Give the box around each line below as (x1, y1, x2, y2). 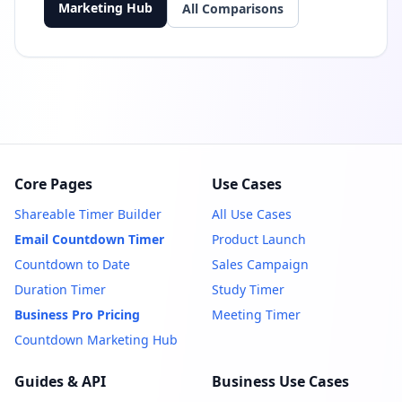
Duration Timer (14, 280, 106, 298)
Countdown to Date (14, 255, 130, 273)
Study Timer (212, 280, 284, 298)
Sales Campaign (212, 255, 309, 273)
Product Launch (212, 230, 306, 248)
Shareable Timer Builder (14, 205, 162, 223)
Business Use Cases (212, 371, 349, 391)
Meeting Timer (212, 305, 301, 323)
